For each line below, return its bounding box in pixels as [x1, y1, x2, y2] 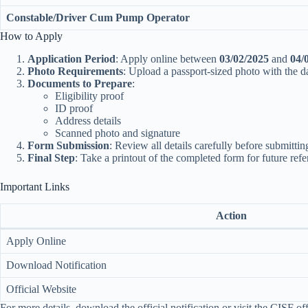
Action [215, 209, 247, 221]
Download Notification [6, 258, 107, 271]
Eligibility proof [55, 90, 124, 102]
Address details [55, 115, 121, 127]
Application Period [27, 53, 115, 65]
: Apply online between [115, 53, 219, 65]
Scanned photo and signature [55, 127, 180, 140]
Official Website [6, 283, 76, 295]
